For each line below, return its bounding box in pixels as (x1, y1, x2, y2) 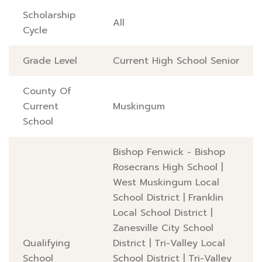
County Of (23, 84, 71, 98)
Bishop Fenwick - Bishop (113, 145, 225, 159)
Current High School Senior (113, 54, 239, 68)
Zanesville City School (113, 221, 213, 235)
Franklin (188, 191, 223, 205)
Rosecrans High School (113, 160, 218, 174)
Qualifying (23, 236, 70, 250)
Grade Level (23, 54, 77, 68)
